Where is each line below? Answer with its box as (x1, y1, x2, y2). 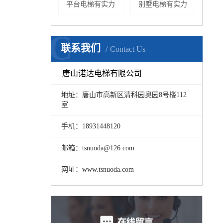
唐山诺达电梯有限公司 (62, 69, 142, 78)
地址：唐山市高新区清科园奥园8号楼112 (61, 91, 187, 99)
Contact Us (110, 45, 145, 53)
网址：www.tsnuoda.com (61, 165, 134, 173)
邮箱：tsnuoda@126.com (61, 144, 134, 152)
